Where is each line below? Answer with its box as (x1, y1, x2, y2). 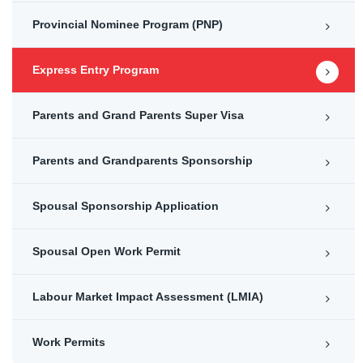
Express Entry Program (32, 62, 159, 76)
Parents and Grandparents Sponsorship (32, 153, 253, 167)
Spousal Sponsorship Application (32, 199, 219, 212)
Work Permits (32, 335, 105, 348)
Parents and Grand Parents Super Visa (32, 108, 244, 122)
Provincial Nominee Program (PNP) (32, 17, 223, 31)
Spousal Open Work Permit (32, 244, 181, 258)
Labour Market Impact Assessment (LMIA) (32, 289, 263, 303)
